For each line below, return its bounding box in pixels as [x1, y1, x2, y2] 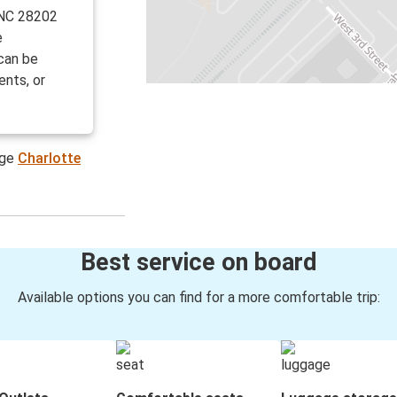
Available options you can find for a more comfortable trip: [17, 289, 380, 307]
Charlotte [18, 150, 82, 167]
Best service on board [80, 248, 317, 277]
